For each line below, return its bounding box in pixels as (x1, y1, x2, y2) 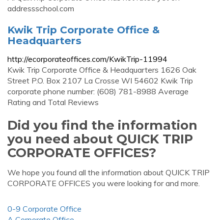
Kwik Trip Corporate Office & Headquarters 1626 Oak (7, 65, 196, 75)
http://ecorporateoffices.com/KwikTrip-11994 (7, 54, 167, 64)
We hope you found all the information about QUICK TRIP (7, 167, 210, 177)
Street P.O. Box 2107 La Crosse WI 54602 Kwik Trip (7, 76, 193, 85)
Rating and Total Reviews (7, 97, 99, 107)
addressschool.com (7, 3, 74, 13)
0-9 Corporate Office (7, 204, 82, 214)
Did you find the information (7, 117, 197, 133)
